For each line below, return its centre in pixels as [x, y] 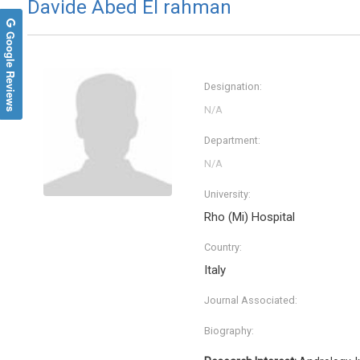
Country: [223, 247]
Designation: [233, 87]
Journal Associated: [251, 301]
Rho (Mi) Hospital [250, 217]
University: [227, 194]
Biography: [229, 331]
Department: [232, 141]
